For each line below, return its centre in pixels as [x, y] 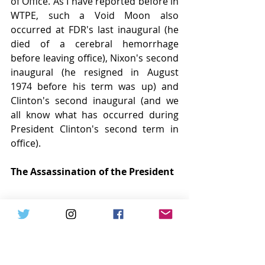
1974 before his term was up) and [95, 87]
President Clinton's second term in [95, 129]
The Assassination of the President [92, 172]
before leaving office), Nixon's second [95, 58]
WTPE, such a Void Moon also [95, 16]
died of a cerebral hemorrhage [95, 44]
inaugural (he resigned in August [95, 72]
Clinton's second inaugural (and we [95, 101]
